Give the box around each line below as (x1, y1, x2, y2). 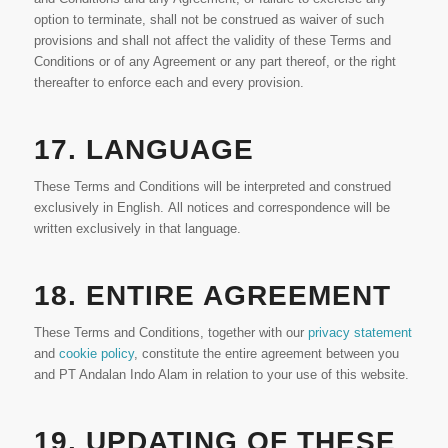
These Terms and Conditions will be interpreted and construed (33, 179, 391, 195)
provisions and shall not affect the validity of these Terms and (33, 33, 391, 49)
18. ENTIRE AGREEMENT (33, 280, 391, 312)
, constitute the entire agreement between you (133, 346, 399, 362)
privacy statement (307, 325, 412, 341)
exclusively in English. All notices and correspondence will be (33, 200, 390, 216)
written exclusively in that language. (33, 221, 241, 237)
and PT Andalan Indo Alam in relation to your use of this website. (33, 367, 409, 383)
